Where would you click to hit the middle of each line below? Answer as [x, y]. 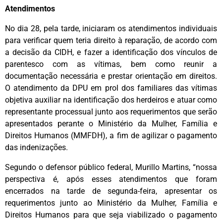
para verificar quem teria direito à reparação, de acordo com [111, 40]
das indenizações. [36, 147]
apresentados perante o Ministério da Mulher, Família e [111, 123]
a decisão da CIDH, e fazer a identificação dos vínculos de [111, 52]
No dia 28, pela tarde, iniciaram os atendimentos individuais [111, 28]
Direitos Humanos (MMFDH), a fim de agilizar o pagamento [111, 135]
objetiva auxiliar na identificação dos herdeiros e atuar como [111, 100]
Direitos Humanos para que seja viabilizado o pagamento [111, 215]
